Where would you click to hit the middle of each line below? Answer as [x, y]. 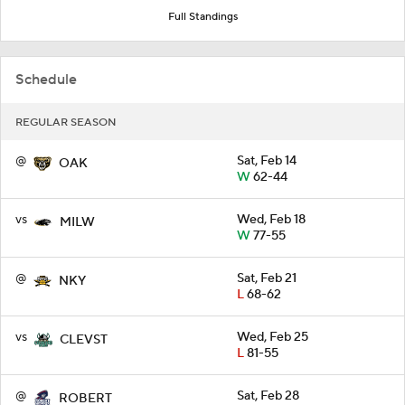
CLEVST [84, 339]
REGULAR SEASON [66, 122]
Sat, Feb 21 [267, 278]
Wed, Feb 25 [273, 337]
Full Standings [202, 16]
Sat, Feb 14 [267, 160]
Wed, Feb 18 [271, 219]
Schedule [46, 79]
